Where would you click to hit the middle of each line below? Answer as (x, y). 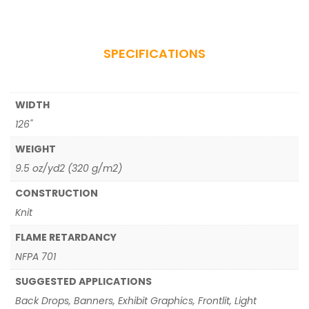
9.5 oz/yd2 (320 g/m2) (69, 168)
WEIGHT (36, 149)
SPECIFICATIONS (154, 53)
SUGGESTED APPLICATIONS (83, 281)
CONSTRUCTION (57, 193)
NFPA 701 (36, 257)
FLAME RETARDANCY (66, 237)
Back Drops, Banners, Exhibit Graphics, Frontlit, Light (136, 301)
